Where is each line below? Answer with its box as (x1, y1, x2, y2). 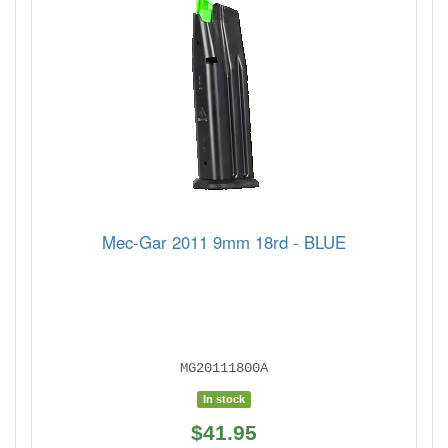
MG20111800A (180, 360, 268, 377)
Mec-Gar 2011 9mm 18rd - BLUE (102, 230, 346, 255)
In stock (203, 393, 245, 406)
